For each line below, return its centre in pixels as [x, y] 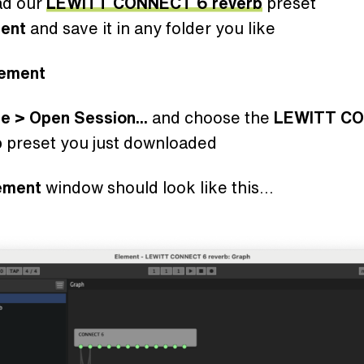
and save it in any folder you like [153, 28]
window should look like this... [160, 187]
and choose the [213, 117]
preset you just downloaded [112, 142]
